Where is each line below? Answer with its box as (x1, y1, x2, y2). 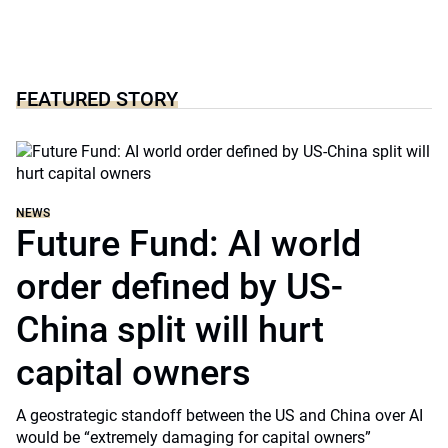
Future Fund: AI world (16, 223, 361, 265)
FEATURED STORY (16, 87, 178, 111)
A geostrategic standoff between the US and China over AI (16, 406, 423, 425)
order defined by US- (16, 266, 343, 308)
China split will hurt (16, 309, 324, 351)
